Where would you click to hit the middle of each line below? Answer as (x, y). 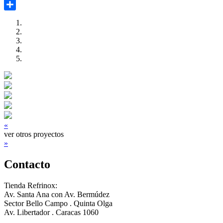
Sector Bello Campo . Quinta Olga (58, 203)
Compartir (20, 16)
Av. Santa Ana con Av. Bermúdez (57, 194)
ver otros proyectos (34, 134)
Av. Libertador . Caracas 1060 (51, 212)
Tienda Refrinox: (31, 185)
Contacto (27, 164)
